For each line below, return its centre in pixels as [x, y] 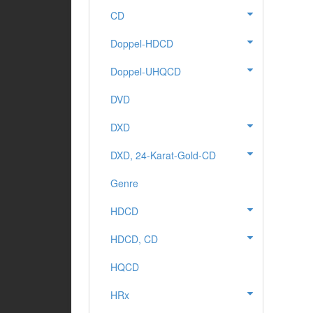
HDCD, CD [134, 239]
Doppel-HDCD [142, 44]
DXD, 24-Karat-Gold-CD [163, 155]
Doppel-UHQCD [146, 72]
